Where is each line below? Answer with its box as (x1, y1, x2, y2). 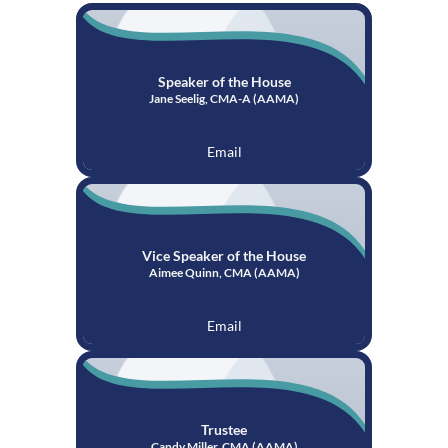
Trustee (201, 420, 247, 438)
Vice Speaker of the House (142, 246, 306, 264)
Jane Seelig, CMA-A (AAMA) (149, 90, 299, 106)
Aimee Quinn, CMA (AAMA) (148, 264, 300, 280)
